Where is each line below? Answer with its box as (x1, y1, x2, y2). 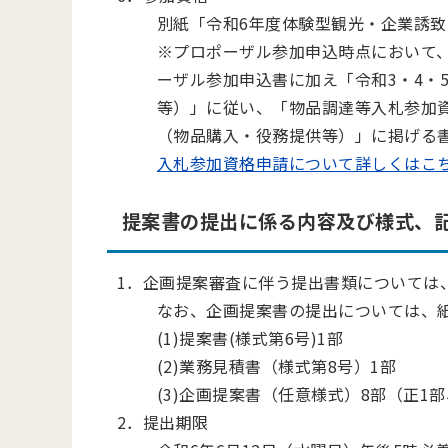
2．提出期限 (117, 410, 209, 434)
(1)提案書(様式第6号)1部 (157, 326, 344, 350)
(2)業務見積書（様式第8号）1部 (157, 354, 397, 378)
